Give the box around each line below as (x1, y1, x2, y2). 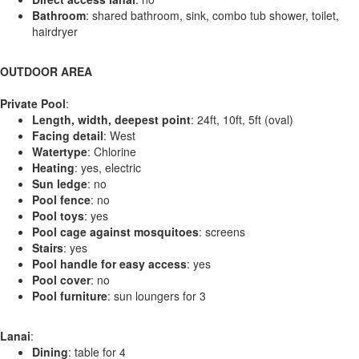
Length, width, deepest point (32, 111, 191, 127)
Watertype (32, 143, 87, 159)
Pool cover (32, 271, 91, 288)
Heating (32, 159, 75, 175)
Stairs (32, 239, 63, 256)
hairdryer (32, 22, 78, 39)
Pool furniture (32, 287, 107, 304)
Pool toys (32, 207, 84, 224)
